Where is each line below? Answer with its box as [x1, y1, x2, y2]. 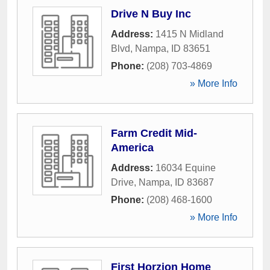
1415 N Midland [155, 29, 224, 39]
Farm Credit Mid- [111, 127, 197, 139]
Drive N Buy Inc [111, 8, 191, 20]
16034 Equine [155, 163, 216, 173]
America [111, 142, 154, 154]
